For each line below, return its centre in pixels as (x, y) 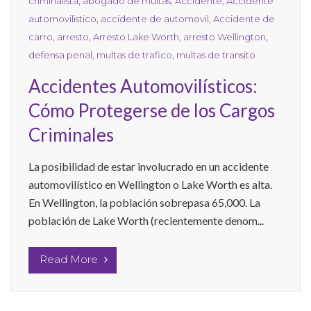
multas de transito (216, 54)
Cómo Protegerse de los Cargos (152, 110)
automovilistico (62, 18)
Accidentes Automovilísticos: (143, 86)
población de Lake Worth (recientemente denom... (146, 220)
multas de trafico (134, 54)
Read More (70, 259)
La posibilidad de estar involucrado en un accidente (149, 166)
